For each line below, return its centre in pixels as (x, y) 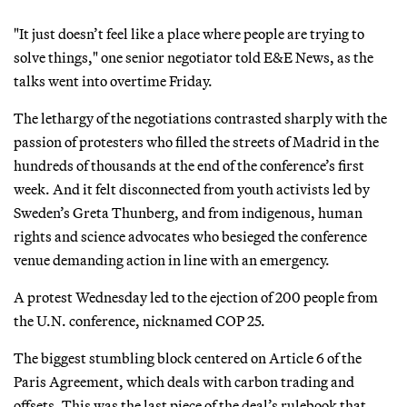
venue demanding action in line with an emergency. (172, 259)
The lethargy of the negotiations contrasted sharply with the (200, 118)
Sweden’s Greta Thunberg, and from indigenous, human (188, 212)
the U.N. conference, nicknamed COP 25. (139, 320)
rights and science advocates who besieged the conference (190, 236)
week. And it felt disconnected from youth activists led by (192, 189)
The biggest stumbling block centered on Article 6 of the (188, 357)
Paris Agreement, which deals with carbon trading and (184, 381)
